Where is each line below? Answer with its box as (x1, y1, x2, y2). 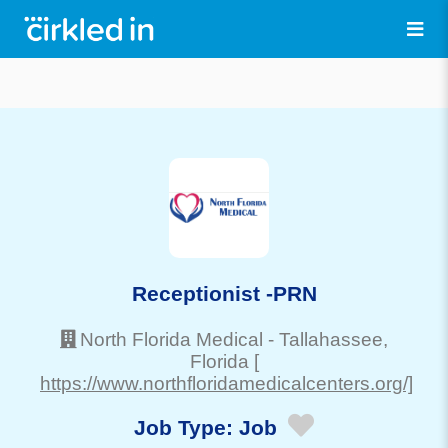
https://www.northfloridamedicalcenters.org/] (40, 372, 413, 394)
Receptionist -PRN (131, 281, 317, 305)
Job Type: (134, 416, 239, 440)
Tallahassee (279, 328, 383, 350)
